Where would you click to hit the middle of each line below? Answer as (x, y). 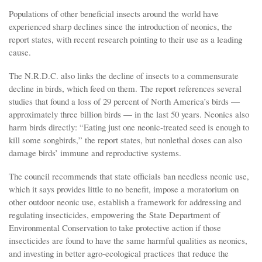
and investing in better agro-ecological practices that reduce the (119, 253)
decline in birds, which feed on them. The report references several (125, 88)
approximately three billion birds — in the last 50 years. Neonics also (129, 114)
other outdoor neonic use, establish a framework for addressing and (125, 201)
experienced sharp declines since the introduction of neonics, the (120, 26)
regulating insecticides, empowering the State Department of (114, 214)
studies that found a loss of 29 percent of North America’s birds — (124, 101)
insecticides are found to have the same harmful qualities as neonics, (128, 240)
